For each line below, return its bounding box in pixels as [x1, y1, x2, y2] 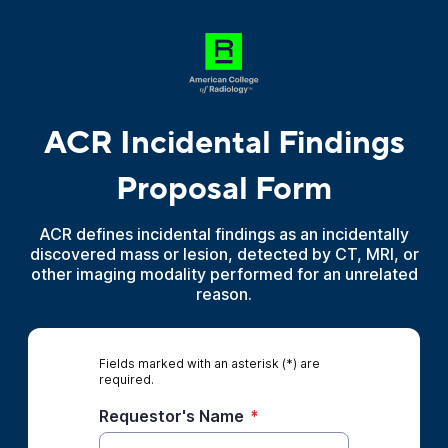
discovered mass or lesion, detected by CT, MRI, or [29, 244, 419, 264]
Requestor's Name [98, 406, 244, 426]
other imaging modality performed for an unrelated [30, 264, 418, 284]
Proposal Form [116, 168, 332, 210]
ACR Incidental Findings [43, 122, 405, 164]
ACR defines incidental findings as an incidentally [39, 224, 409, 244]
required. [98, 372, 154, 387]
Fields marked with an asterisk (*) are [98, 356, 320, 371]
